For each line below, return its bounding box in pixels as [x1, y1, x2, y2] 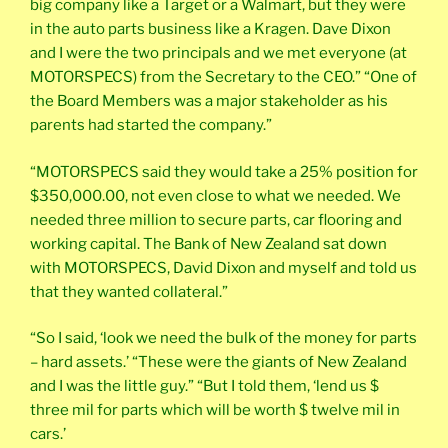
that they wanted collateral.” [30, 282, 228, 301]
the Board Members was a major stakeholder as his [30, 92, 388, 111]
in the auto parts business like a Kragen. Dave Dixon [30, 20, 391, 39]
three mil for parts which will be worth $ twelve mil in [30, 401, 400, 420]
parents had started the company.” [30, 116, 272, 135]
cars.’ [30, 425, 66, 444]
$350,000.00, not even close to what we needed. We [30, 186, 401, 205]
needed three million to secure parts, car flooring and [30, 210, 402, 229]
